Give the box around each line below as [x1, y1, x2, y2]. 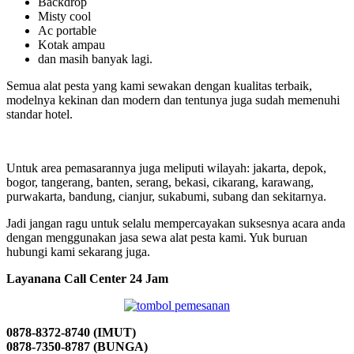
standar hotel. [6, 107, 73, 121]
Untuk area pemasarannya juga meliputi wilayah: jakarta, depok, [6, 160, 326, 175]
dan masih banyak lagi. [38, 51, 153, 66]
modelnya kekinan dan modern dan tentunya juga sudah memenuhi [6, 92, 340, 107]
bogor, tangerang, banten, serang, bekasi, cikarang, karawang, [6, 175, 314, 189]
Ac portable [38, 23, 96, 37]
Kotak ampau [38, 37, 105, 51]
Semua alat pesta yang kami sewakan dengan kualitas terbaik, [6, 78, 312, 92]
